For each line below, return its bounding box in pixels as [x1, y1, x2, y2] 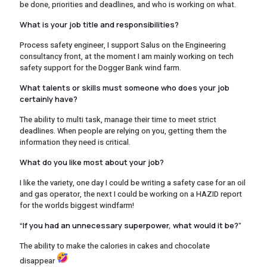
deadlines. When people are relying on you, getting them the [20, 125, 226, 136]
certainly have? [20, 93, 77, 104]
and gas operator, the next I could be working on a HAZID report [20, 188, 242, 200]
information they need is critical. [20, 136, 131, 148]
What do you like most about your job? [20, 156, 164, 167]
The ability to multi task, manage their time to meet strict [20, 113, 216, 125]
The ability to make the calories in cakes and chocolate [20, 240, 210, 252]
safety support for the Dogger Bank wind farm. [20, 61, 181, 73]
